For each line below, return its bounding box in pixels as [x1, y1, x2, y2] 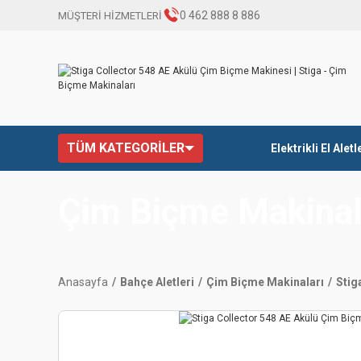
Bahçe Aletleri [120, 276, 194, 288]
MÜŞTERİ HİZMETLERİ [58, 9, 162, 22]
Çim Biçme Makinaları [206, 276, 324, 288]
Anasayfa [58, 276, 108, 288]
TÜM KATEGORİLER [67, 140, 185, 156]
